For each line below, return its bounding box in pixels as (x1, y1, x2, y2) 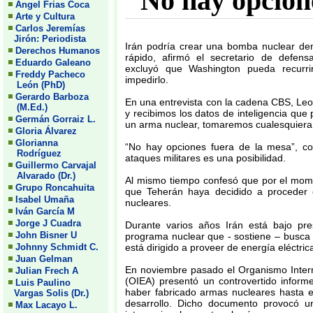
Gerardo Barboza (15, 92, 89, 102)
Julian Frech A (15, 265, 78, 276)
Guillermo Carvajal (15, 160, 96, 170)
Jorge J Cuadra (15, 218, 81, 228)
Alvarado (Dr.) (8, 170, 75, 181)
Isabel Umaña (15, 194, 74, 205)
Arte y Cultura (15, 11, 75, 22)
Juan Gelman (15, 254, 73, 264)
